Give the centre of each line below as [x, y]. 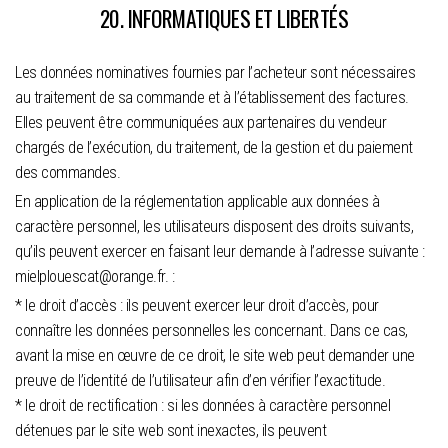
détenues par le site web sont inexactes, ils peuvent [170, 431]
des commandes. [67, 173]
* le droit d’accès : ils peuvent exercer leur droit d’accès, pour [197, 306]
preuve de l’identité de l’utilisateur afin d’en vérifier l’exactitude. [200, 381]
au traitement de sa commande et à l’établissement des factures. [212, 98]
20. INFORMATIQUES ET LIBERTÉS [224, 18]
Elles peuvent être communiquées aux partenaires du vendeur [200, 123]
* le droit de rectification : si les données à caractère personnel [202, 406]
